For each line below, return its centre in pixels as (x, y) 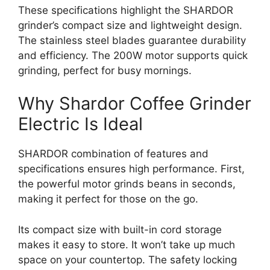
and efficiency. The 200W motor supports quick (133, 55)
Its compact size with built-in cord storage (120, 229)
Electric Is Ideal (80, 124)
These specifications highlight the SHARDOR (126, 10)
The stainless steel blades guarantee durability (132, 40)
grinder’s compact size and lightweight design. (130, 25)
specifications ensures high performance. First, (131, 169)
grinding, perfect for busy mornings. (105, 70)
